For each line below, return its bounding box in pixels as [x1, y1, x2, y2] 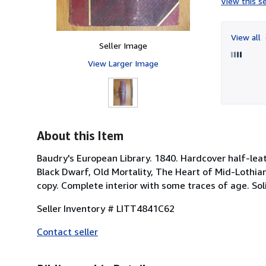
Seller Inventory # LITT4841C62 [37, 202, 175, 214]
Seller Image [99, 40, 147, 50]
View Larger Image [87, 58, 159, 68]
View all [231, 31, 263, 42]
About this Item [37, 128, 123, 142]
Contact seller [37, 225, 98, 237]
